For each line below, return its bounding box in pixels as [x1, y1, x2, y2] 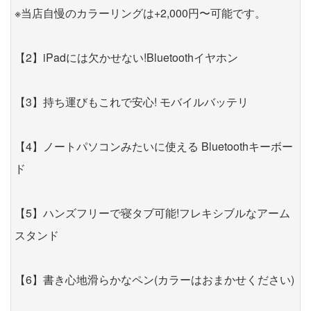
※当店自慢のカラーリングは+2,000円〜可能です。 [15, 5, 266, 22]
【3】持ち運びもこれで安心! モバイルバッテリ [15, 94, 249, 110]
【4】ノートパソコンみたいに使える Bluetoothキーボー [15, 138, 293, 155]
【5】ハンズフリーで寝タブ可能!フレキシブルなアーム [15, 205, 290, 221]
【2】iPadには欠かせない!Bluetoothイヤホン [15, 49, 238, 66]
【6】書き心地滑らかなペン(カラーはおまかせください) [15, 271, 294, 288]
